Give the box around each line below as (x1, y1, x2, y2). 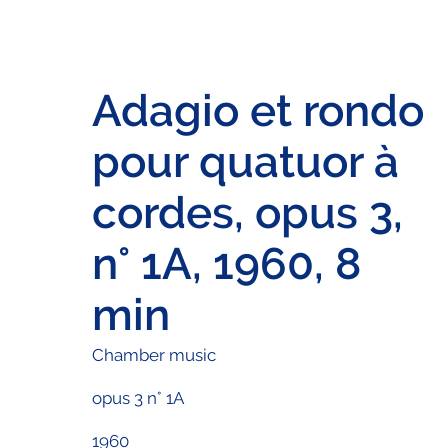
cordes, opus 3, (91, 187, 403, 239)
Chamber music (91, 345, 216, 366)
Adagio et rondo (91, 85, 424, 137)
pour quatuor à (91, 136, 399, 188)
